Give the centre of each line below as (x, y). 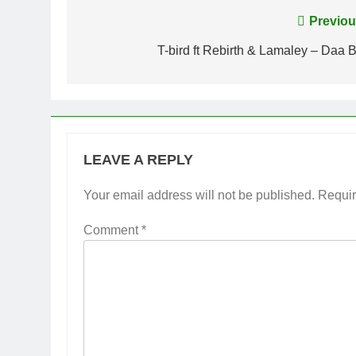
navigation (130, 53)
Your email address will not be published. (199, 195)
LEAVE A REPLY (138, 159)
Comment (112, 230)
